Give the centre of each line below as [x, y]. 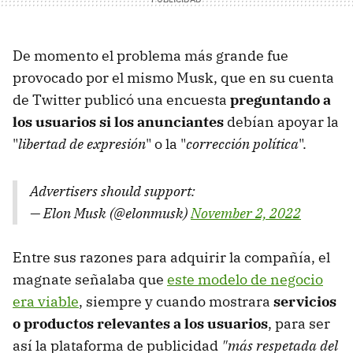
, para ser [299, 323]
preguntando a [281, 99]
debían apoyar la [281, 121]
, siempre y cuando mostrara [175, 301]
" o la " [166, 143]
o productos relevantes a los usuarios [140, 323]
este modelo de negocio [245, 279]
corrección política [242, 143]
